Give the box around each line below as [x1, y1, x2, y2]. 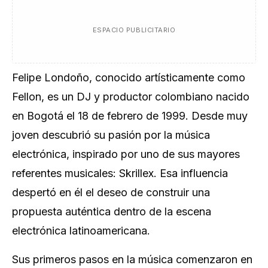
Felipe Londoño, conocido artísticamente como [12, 71, 245, 84]
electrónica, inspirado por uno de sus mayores [12, 148, 240, 160]
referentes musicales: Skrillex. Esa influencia [12, 167, 228, 179]
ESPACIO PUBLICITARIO [92, 26, 176, 34]
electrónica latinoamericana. [12, 224, 150, 237]
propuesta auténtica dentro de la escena [12, 205, 211, 218]
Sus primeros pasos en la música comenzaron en [12, 253, 252, 266]
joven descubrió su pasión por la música [12, 129, 210, 141]
